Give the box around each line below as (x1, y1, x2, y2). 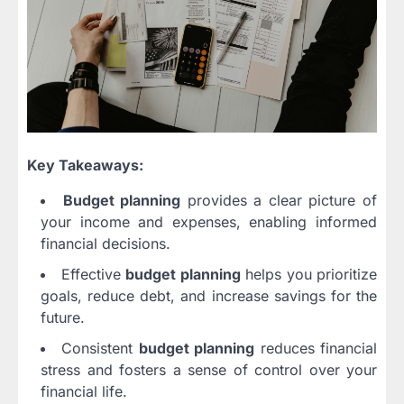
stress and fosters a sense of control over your (41, 360, 377, 379)
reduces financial (254, 338, 378, 357)
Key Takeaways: (27, 155, 143, 174)
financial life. (41, 381, 127, 400)
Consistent (61, 338, 139, 357)
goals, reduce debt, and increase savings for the (41, 286, 377, 305)
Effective (60, 264, 125, 283)
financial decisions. (41, 234, 170, 252)
